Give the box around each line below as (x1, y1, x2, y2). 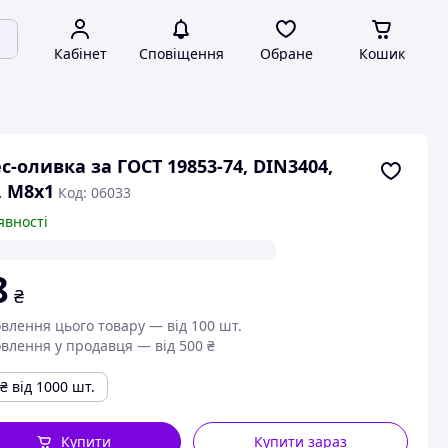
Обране (259, 44, 313, 63)
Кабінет (53, 44, 107, 63)
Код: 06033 (57, 183, 131, 202)
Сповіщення (138, 44, 224, 63)
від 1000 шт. (11, 377, 95, 396)
